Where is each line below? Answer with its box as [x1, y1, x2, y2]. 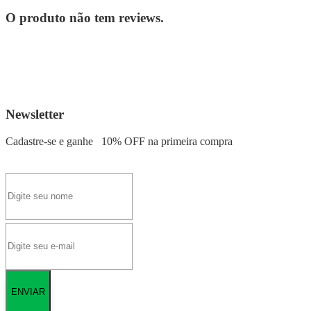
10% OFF [101, 135, 145, 147]
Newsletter [6, 106, 64, 121]
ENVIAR [11, 287, 45, 298]
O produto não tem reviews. [6, 10, 164, 25]
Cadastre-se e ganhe [6, 135, 96, 147]
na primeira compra [145, 135, 233, 147]
